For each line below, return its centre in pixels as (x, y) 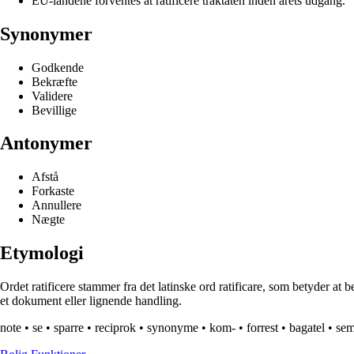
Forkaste (53, 191)
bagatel (307, 328)
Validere (52, 96)
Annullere (56, 205)
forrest (262, 328)
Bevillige (54, 110)
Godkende (58, 67)
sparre (69, 328)
